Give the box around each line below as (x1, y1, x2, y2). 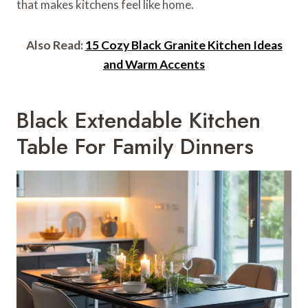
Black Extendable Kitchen (16, 104, 261, 136)
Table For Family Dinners (16, 130, 254, 162)
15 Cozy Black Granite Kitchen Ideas (85, 37, 283, 52)
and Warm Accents (103, 56, 205, 71)
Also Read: (25, 37, 85, 52)
